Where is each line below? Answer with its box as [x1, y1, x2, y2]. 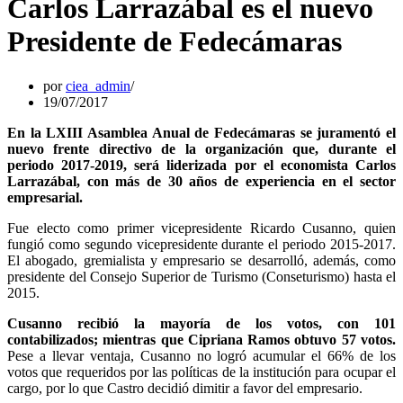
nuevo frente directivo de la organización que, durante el [7, 140, 396, 157]
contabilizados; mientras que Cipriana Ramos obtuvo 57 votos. [7, 331, 396, 347]
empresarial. [7, 189, 83, 205]
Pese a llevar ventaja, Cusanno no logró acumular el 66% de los [7, 347, 396, 363]
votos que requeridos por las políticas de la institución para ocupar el [7, 363, 396, 380]
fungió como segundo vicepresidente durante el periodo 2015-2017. [7, 236, 396, 252]
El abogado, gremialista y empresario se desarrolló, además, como [7, 252, 396, 268]
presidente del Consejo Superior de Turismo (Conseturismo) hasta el [7, 268, 396, 284]
